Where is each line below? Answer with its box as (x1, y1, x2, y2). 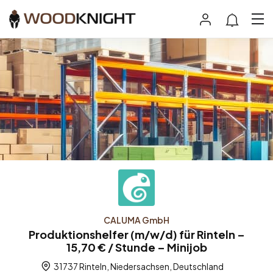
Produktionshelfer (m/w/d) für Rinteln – (28, 227, 245, 242)
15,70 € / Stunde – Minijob (66, 240, 207, 255)
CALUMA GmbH (104, 214, 169, 226)
